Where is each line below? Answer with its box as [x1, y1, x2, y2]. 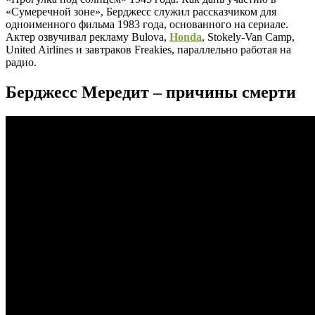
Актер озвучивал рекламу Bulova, [6, 30, 169, 43]
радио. [6, 56, 37, 68]
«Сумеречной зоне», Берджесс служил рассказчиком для [6, 5, 276, 18]
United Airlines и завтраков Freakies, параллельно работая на [6, 43, 291, 56]
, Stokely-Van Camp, [202, 30, 295, 43]
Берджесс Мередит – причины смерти [6, 82, 296, 101]
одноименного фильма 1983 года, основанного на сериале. [6, 18, 288, 30]
